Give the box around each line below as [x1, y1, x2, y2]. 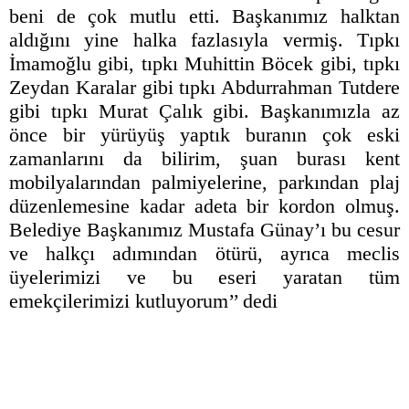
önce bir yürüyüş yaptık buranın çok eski [9, 123, 400, 147]
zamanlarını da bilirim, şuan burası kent [9, 147, 400, 171]
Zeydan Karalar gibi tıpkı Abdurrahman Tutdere [9, 76, 400, 100]
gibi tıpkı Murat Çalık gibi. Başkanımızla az [9, 100, 400, 123]
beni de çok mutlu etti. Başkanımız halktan [9, 5, 400, 28]
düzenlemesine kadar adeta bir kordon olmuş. [9, 194, 400, 218]
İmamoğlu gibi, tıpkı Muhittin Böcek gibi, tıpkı [9, 52, 400, 76]
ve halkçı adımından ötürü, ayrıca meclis [9, 242, 400, 266]
